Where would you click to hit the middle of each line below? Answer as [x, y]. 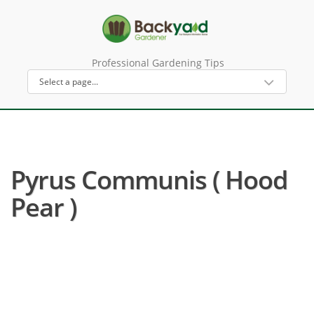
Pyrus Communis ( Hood [149, 180]
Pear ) [43, 207]
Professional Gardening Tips [158, 63]
